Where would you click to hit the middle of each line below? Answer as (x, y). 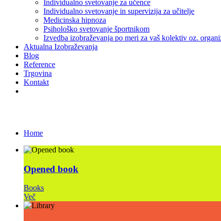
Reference (39, 64)
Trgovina (38, 73)
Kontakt (36, 82)
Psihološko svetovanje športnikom (96, 29)
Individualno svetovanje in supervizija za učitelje (119, 11)
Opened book (51, 169)
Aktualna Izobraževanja (61, 47)
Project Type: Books (55, 112)
